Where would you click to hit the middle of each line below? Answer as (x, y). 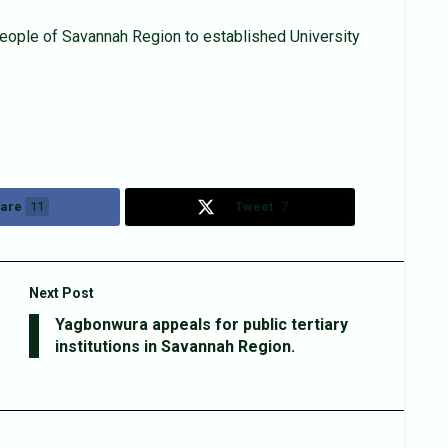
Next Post (61, 292)
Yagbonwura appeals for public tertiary (201, 324)
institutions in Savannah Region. (175, 346)
